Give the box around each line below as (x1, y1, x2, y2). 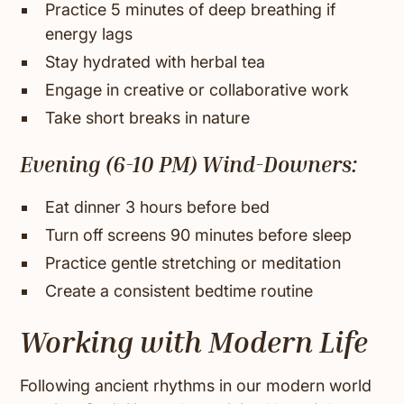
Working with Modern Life (20, 325, 369, 360)
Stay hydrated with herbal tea (45, 52, 266, 72)
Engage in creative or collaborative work (45, 80, 350, 100)
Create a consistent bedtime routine (45, 281, 314, 301)
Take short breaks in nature (45, 108, 251, 128)
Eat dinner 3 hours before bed (45, 197, 271, 217)
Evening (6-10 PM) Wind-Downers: (20, 151, 358, 178)
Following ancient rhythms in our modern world (20, 376, 372, 396)
